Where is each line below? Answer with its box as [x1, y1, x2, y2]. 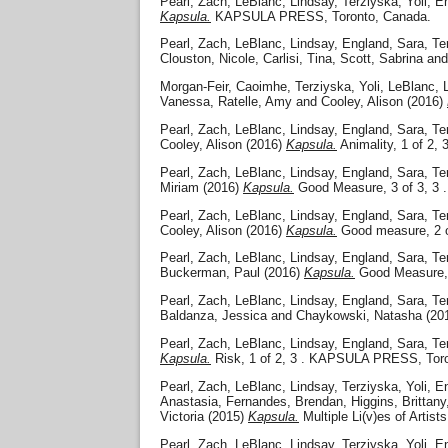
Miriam [160, 179, 199, 195]
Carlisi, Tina [263, 51, 332, 67]
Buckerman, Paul [160, 265, 260, 281]
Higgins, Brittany [351, 393, 446, 409]
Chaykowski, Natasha [296, 308, 422, 324]
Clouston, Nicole [160, 51, 255, 67]
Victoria [160, 408, 204, 424]
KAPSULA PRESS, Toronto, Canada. [211, 8, 431, 24]
